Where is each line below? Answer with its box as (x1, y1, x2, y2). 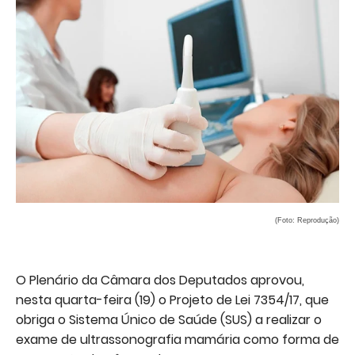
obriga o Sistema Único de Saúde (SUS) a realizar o (16, 311, 322, 330)
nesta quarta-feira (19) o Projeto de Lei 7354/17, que (16, 291, 329, 310)
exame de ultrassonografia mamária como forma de (16, 330, 339, 349)
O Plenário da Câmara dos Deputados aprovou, (16, 271, 304, 290)
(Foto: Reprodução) (275, 216, 339, 225)
